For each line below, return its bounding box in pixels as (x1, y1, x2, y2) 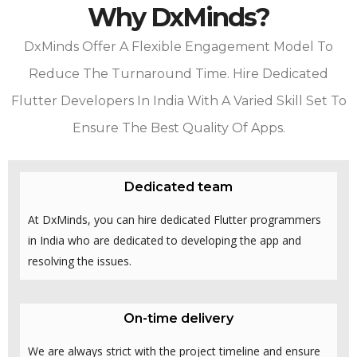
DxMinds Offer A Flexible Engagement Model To (24, 39, 333, 55)
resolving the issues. (28, 253, 131, 269)
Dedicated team (124, 179, 233, 195)
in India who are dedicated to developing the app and (28, 233, 301, 249)
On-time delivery (124, 311, 233, 327)
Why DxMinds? (87, 2, 270, 33)
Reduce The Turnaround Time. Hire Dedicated (29, 66, 328, 82)
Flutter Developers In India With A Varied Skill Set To (10, 93, 347, 109)
